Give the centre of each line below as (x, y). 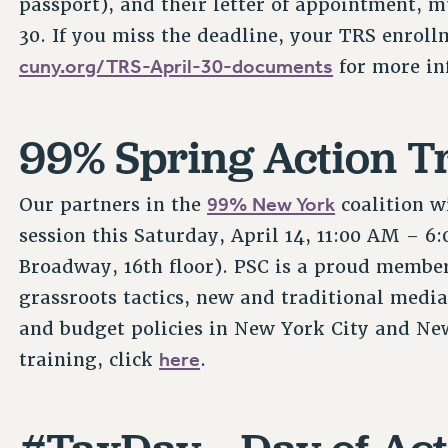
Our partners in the (113, 204)
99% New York (271, 203)
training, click (89, 359)
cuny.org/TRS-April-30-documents (176, 66)
